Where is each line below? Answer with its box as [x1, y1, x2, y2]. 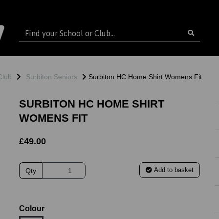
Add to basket [153, 166, 194, 174]
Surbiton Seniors [26, 73, 77, 81]
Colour [19, 204, 44, 213]
